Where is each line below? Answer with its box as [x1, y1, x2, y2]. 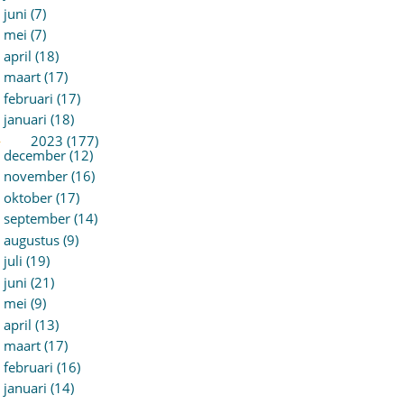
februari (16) [3, 357, 80, 376]
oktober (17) [3, 188, 79, 207]
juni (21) [3, 272, 54, 291]
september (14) [3, 209, 97, 227]
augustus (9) [3, 230, 78, 249]
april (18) [3, 46, 59, 65]
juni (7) [3, 4, 46, 23]
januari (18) [3, 110, 74, 128]
